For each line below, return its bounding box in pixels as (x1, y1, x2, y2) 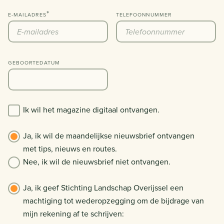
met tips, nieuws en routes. (23, 143, 117, 154)
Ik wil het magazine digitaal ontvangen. (23, 104, 159, 115)
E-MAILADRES (8, 11, 46, 18)
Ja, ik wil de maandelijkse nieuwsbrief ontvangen (23, 130, 194, 141)
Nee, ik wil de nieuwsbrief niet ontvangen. (23, 156, 170, 167)
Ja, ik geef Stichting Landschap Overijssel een (23, 182, 183, 193)
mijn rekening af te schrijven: (23, 208, 124, 219)
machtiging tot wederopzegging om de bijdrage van (23, 195, 204, 206)
